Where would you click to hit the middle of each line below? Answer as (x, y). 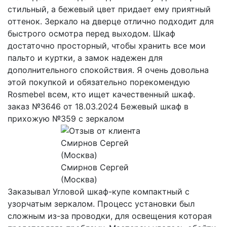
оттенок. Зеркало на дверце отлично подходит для (111, 21)
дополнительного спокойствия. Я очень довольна (108, 70)
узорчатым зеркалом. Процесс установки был (101, 203)
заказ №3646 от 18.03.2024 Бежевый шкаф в (98, 106)
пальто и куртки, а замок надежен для (85, 58)
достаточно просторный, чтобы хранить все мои (107, 45)
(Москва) (79, 179)
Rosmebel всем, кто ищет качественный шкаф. (101, 94)
